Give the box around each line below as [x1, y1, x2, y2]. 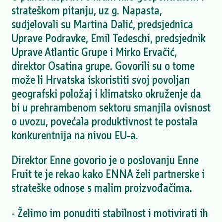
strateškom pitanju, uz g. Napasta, [11, 2, 162, 17]
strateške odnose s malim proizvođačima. [11, 180, 192, 195]
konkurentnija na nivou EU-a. [11, 127, 138, 142]
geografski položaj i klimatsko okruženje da [11, 86, 201, 101]
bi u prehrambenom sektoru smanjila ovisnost [11, 100, 211, 114]
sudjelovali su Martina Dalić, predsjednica [11, 16, 193, 31]
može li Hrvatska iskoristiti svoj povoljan [11, 72, 190, 87]
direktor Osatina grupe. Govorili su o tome [11, 58, 195, 73]
